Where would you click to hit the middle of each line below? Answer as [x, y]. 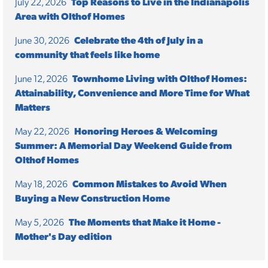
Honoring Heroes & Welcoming [146, 131]
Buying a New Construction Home [92, 198]
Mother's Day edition [63, 236]
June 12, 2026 [41, 78]
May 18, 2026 [41, 183]
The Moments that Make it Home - [145, 222]
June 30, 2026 [42, 40]
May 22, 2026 [42, 131]
